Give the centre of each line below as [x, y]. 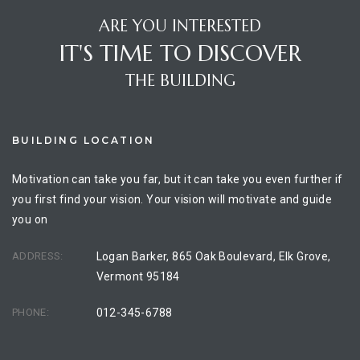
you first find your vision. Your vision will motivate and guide [172, 200]
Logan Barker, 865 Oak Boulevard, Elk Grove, [213, 257]
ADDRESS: [38, 256]
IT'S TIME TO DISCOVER [180, 54]
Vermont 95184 [138, 277]
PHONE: [31, 313]
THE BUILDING [180, 81]
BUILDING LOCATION [84, 141]
